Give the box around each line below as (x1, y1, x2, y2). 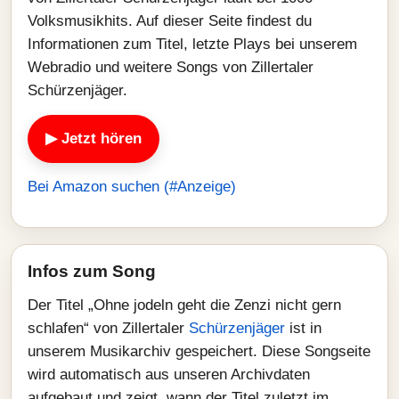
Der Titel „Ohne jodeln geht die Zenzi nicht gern (28, 297, 341, 313)
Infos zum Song (28, 262, 156, 281)
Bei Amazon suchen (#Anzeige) (28, 178, 236, 195)
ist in (285, 320, 322, 337)
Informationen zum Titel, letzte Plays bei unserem (28, 36, 357, 53)
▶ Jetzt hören (45, 130, 142, 147)
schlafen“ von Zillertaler (28, 320, 189, 337)
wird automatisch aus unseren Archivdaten (28, 366, 310, 383)
